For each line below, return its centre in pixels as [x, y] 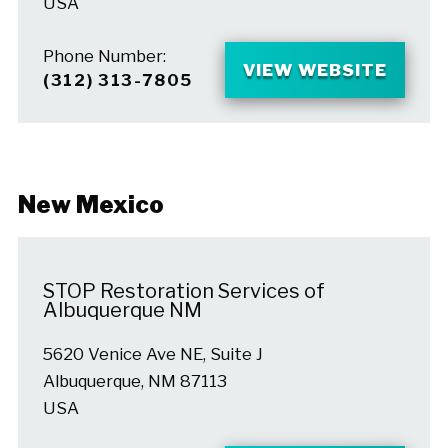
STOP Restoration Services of [183, 291]
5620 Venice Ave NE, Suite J [152, 353]
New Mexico [90, 204]
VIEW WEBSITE [315, 69]
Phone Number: [104, 56]
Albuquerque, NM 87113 [134, 380]
